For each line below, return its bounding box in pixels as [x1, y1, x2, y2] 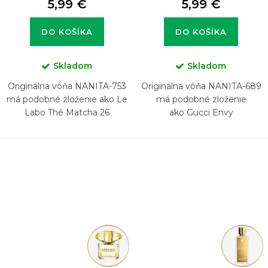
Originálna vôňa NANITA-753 [8, 80, 126, 92]
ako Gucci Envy [169, 106, 233, 118]
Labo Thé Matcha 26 [25, 106, 109, 118]
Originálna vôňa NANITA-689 [141, 80, 261, 92]
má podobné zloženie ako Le [7, 93, 127, 105]
